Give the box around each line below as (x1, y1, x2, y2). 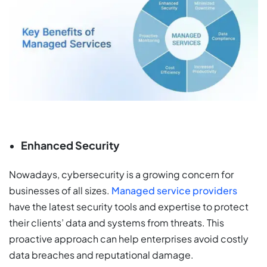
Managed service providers (111, 184, 237, 197)
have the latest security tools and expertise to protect (9, 200, 249, 213)
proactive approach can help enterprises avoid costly (9, 232, 249, 246)
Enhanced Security (21, 138, 120, 153)
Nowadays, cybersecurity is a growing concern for (9, 168, 234, 181)
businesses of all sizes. (9, 184, 111, 197)
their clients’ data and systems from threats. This (9, 216, 224, 229)
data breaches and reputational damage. (9, 249, 194, 262)
